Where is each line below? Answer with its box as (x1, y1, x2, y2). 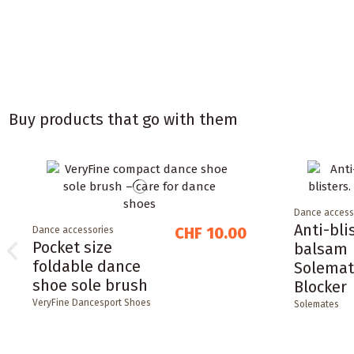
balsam (293, 239, 348, 258)
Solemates (293, 298, 339, 310)
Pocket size (32, 237, 113, 257)
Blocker (293, 277, 347, 296)
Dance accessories (32, 224, 115, 235)
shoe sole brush (32, 275, 149, 295)
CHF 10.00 (174, 223, 247, 243)
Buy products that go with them (9, 109, 239, 129)
